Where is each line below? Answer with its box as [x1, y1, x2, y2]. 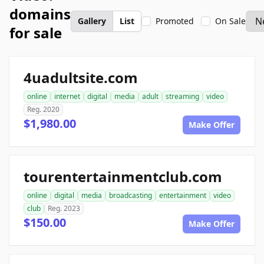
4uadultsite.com [24, 68, 138, 87]
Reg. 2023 [48, 203, 80, 213]
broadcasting [109, 190, 152, 200]
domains [9, 4, 71, 24]
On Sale [215, 15, 246, 27]
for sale [9, 23, 62, 42]
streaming [166, 91, 199, 101]
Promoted [156, 15, 194, 27]
